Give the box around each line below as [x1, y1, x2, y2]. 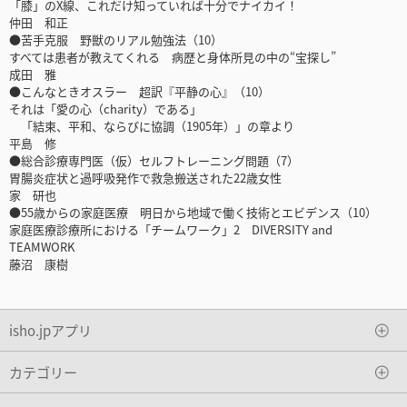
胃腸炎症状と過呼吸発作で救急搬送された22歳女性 [9, 169, 282, 187]
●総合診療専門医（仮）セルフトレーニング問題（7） [9, 152, 299, 170]
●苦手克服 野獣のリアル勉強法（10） [9, 31, 223, 49]
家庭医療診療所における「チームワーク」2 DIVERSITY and [9, 221, 333, 239]
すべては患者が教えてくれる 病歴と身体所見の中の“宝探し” [9, 48, 336, 66]
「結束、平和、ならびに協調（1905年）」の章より [9, 117, 294, 135]
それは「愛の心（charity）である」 [9, 100, 202, 118]
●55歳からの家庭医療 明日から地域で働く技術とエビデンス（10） [9, 203, 377, 222]
